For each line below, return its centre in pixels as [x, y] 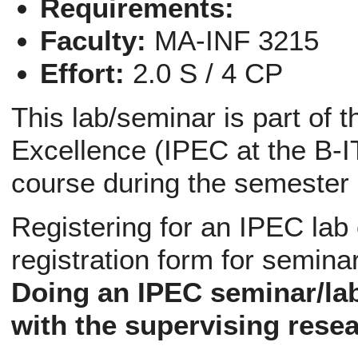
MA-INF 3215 [237, 40]
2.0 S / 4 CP [208, 73]
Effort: [83, 73]
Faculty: [93, 40]
